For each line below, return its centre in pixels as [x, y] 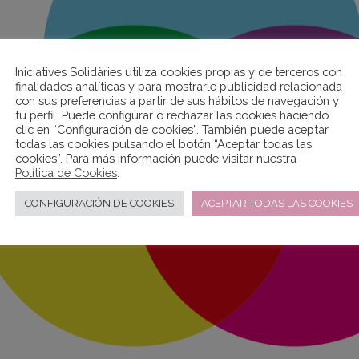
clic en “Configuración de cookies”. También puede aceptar [172, 129]
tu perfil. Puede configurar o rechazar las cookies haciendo [172, 115]
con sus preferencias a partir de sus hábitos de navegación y [177, 100]
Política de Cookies [66, 172]
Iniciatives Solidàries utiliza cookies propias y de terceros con [179, 71]
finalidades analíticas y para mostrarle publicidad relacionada [179, 86]
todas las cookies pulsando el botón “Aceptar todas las [163, 143]
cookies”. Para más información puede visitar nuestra [157, 158]
